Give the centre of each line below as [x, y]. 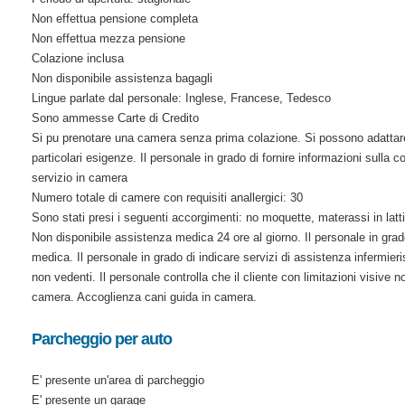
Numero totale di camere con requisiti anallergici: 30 [167, 197]
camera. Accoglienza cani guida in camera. [144, 297]
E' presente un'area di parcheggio [118, 380]
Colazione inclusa [77, 58]
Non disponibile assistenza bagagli [122, 78]
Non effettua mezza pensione [108, 38]
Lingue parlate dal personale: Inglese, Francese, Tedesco [181, 98]
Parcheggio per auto [101, 339]
